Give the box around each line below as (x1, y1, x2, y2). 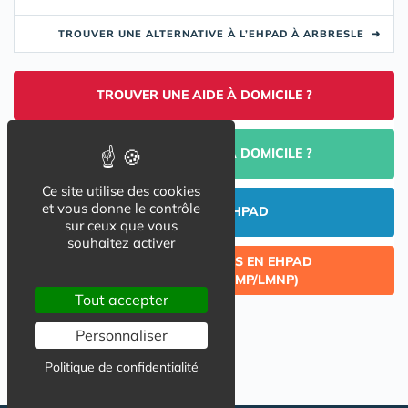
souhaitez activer (67, 234, 175, 251)
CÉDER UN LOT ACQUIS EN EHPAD (96, 253, 312, 270)
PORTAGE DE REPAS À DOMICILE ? (96, 145, 312, 162)
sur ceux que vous (65, 217, 178, 234)
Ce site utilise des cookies (42, 182, 200, 199)
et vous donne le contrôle (42, 199, 200, 217)
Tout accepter (74, 291, 168, 309)
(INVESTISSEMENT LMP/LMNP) (109, 271, 299, 289)
